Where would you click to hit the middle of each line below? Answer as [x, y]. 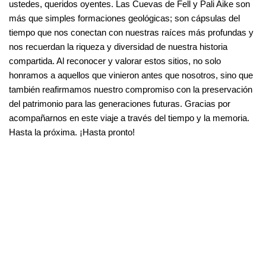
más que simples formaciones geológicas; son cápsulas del [124, 18]
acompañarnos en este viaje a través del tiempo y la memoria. [129, 118]
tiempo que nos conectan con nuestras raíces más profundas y [131, 33]
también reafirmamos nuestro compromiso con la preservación [131, 90]
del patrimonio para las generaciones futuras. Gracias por [120, 104]
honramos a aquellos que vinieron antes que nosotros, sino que [131, 75]
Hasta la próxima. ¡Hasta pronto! [72, 132]
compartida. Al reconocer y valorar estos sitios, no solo [115, 61]
